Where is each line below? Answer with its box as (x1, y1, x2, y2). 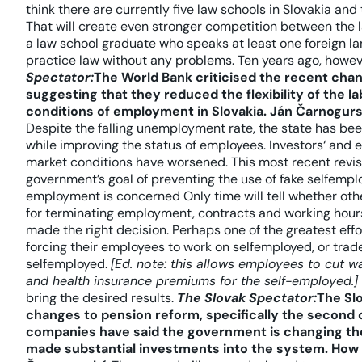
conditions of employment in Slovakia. (26, 103, 267, 120)
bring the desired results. (26, 289, 177, 306)
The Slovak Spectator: (177, 289, 317, 306)
